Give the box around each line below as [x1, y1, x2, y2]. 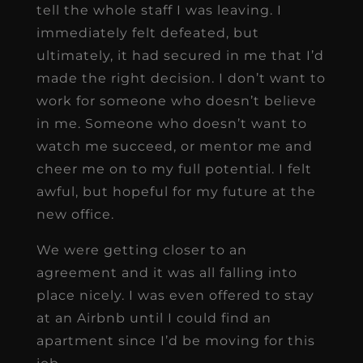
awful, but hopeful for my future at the [36, 183, 316, 199]
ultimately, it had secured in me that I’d [36, 47, 324, 63]
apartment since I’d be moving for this [36, 332, 315, 348]
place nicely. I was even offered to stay [36, 287, 314, 303]
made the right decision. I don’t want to [36, 70, 326, 86]
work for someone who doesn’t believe [36, 92, 317, 109]
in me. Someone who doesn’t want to [36, 115, 307, 131]
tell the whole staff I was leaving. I [36, 2, 282, 18]
